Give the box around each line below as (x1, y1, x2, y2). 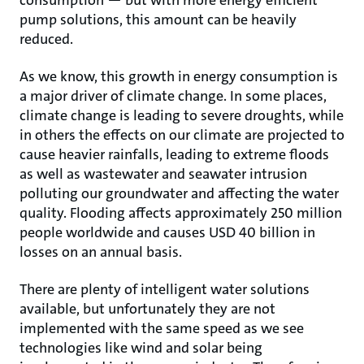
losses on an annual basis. (19, 242, 185, 262)
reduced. (19, 29, 76, 49)
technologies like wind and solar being (19, 338, 262, 357)
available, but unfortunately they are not (19, 299, 275, 318)
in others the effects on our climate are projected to (19, 125, 344, 145)
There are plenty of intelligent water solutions (19, 279, 310, 299)
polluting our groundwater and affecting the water (19, 184, 339, 203)
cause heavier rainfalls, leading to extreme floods (19, 145, 329, 164)
